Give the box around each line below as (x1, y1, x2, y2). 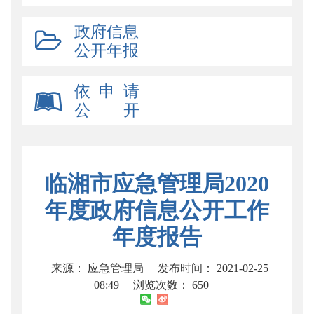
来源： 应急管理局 (51, 262, 146, 274)
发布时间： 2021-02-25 (158, 262, 268, 274)
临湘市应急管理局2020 (45, 171, 269, 196)
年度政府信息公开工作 (45, 198, 269, 223)
